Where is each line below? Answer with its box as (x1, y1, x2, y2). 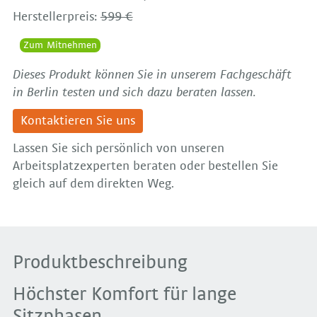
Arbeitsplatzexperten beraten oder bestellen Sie (13, 159, 279, 173)
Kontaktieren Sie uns (21, 115, 135, 128)
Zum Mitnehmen (23, 40, 97, 50)
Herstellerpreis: (13, 10, 100, 23)
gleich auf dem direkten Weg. (13, 177, 175, 190)
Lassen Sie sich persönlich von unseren (13, 142, 224, 155)
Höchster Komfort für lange (13, 284, 237, 304)
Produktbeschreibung (13, 253, 188, 273)
